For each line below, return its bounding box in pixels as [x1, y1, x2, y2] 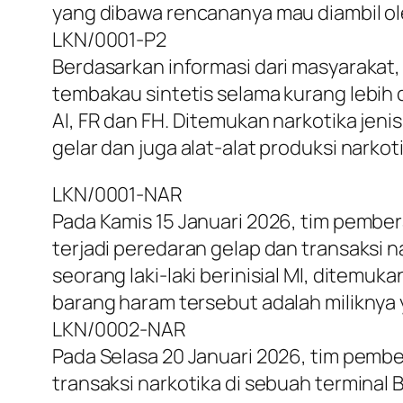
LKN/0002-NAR [52, 316, 186, 344]
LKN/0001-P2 [52, 26, 166, 54]
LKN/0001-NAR [52, 181, 183, 209]
